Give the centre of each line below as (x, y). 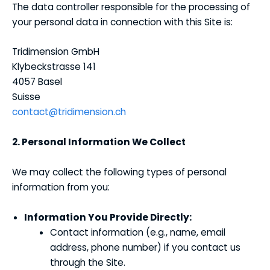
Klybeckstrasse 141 (54, 67)
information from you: (61, 187)
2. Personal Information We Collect (99, 142)
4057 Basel (37, 82)
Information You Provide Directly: (108, 217)
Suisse (26, 97)
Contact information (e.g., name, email (138, 232)
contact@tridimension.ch (69, 112)
